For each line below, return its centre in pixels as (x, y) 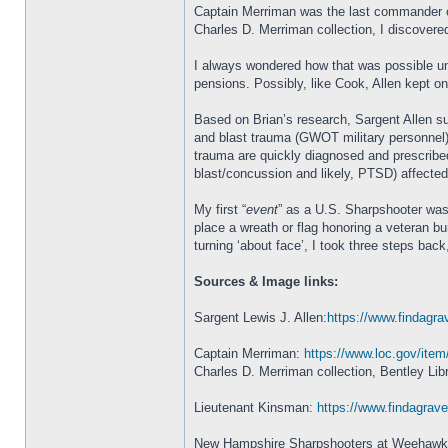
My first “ (220, 209)
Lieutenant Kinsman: (255, 407)
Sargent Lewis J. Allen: (260, 317)
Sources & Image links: (266, 281)
